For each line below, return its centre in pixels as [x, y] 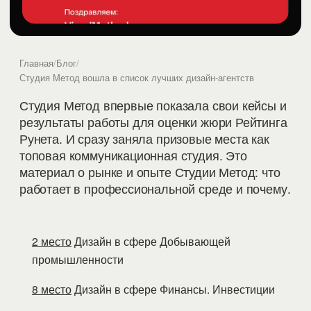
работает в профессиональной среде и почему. [155, 188]
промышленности [78, 259]
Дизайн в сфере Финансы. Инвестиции [173, 288]
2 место [52, 241]
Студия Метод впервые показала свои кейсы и [153, 105]
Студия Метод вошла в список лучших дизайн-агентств [137, 77]
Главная [36, 63]
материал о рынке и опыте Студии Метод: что [150, 172]
